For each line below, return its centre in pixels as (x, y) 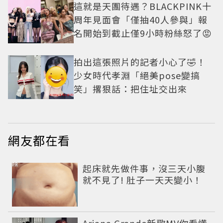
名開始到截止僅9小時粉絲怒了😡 (143, 33)
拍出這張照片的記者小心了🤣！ (140, 61)
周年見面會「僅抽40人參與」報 (141, 19)
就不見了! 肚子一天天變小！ (143, 179)
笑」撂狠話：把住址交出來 (130, 88)
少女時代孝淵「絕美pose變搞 (137, 75)
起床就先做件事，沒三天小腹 (144, 168)
